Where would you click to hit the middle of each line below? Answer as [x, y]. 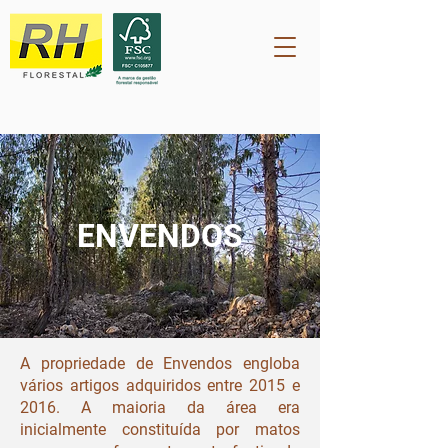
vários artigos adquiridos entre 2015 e [160, 385]
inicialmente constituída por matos [160, 429]
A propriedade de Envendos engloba [160, 363]
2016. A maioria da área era [160, 407]
